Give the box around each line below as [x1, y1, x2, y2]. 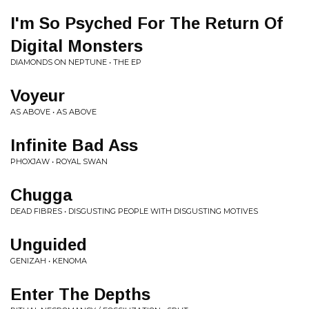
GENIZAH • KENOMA [10, 256, 87, 266]
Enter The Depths [10, 285, 150, 303]
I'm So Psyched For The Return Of [10, 14, 283, 32]
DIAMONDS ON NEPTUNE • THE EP [10, 57, 141, 67]
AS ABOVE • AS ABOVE [10, 107, 97, 117]
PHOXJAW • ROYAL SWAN [10, 157, 108, 166]
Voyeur [10, 86, 65, 105]
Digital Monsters [10, 37, 143, 55]
